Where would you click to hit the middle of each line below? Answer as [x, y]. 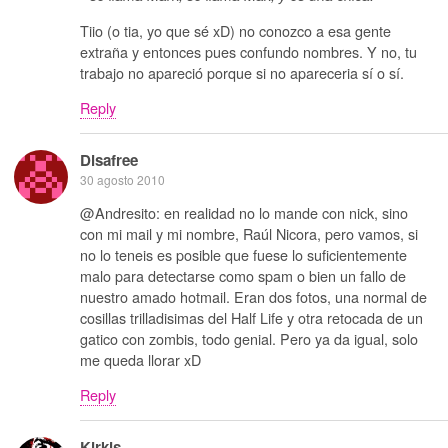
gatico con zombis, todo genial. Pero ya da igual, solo [249, 338]
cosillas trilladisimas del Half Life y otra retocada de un [251, 317]
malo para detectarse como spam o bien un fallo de [243, 275]
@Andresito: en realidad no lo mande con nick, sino [244, 212]
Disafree [109, 159]
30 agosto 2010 [122, 179]
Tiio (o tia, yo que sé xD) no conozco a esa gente [235, 30]
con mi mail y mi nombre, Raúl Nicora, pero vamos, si [249, 233]
